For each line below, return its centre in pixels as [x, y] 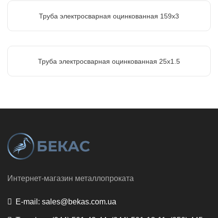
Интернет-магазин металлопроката [71, 178]
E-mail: [28, 201]
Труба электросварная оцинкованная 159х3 [109, 16]
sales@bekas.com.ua [78, 201]
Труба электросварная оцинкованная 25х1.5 [109, 62]
